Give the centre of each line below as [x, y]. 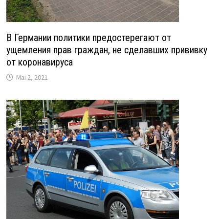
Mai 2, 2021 [32, 77]
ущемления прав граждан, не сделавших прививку [107, 50]
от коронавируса [39, 62]
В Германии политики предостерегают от [88, 37]
